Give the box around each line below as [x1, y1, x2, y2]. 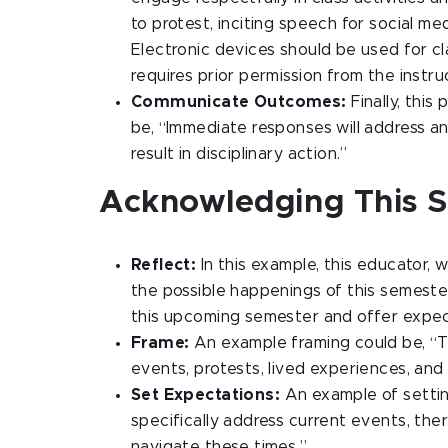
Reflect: [131, 257, 197, 273]
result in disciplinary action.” [131, 146, 348, 162]
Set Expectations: [131, 387, 285, 403]
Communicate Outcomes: [131, 94, 347, 110]
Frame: [131, 335, 194, 351]
